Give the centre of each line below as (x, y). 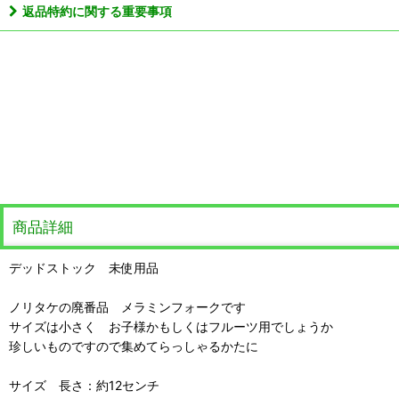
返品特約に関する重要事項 (97, 11)
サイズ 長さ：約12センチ (84, 385)
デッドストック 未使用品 (84, 267)
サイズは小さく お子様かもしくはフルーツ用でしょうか (171, 326)
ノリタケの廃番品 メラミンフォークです (127, 306)
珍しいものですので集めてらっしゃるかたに (134, 346)
